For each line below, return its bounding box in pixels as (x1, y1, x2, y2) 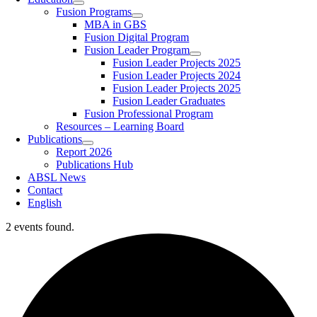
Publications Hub (56, 158, 134, 171)
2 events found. (6, 221, 74, 233)
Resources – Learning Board (56, 120, 185, 132)
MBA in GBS (84, 18, 147, 30)
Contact (28, 184, 63, 196)
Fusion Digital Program (84, 31, 190, 43)
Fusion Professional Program (84, 108, 214, 120)
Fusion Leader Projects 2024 (113, 69, 241, 81)
